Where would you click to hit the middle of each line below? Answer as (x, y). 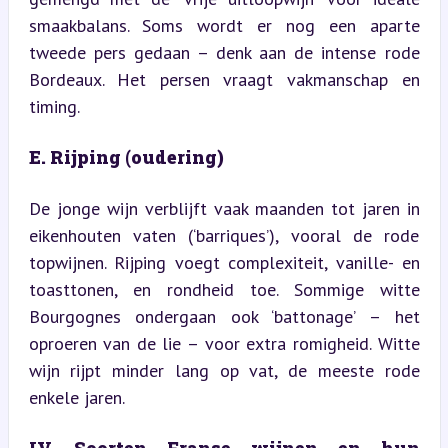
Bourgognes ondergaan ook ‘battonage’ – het (224, 316)
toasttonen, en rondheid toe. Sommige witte (224, 289)
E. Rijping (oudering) (126, 156)
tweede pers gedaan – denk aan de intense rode (224, 52)
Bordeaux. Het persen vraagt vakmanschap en (224, 79)
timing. (54, 106)
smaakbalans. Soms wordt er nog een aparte (224, 25)
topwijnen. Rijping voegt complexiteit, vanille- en (224, 262)
